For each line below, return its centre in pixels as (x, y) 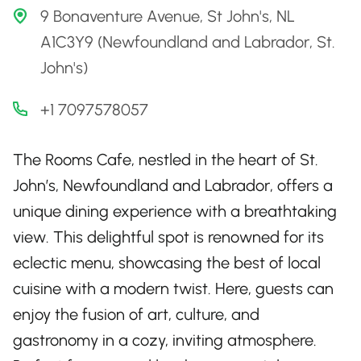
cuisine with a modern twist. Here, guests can (173, 288)
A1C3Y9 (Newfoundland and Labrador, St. (188, 42)
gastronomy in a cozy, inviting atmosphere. (165, 340)
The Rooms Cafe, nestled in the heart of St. (166, 160)
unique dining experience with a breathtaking (175, 211)
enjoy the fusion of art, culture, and (136, 314)
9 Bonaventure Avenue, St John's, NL (168, 16)
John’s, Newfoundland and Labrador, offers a (173, 185)
